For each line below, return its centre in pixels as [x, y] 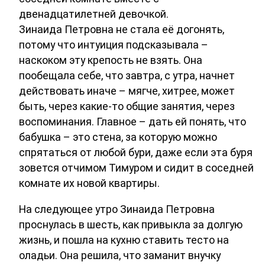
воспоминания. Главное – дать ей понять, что [132, 122]
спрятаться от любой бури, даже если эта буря [136, 153]
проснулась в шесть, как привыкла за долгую [131, 225]
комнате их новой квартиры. [89, 183]
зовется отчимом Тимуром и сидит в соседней [136, 168]
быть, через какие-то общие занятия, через [127, 106]
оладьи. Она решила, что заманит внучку [120, 256]
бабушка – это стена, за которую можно [118, 137]
